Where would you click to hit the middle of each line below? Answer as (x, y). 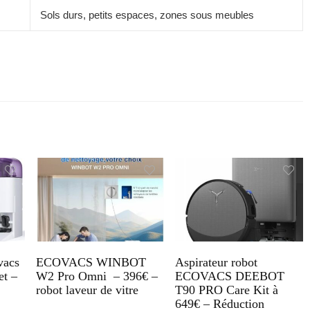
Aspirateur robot (216, 262)
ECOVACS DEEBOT (229, 276)
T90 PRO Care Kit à (226, 290)
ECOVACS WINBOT (91, 262)
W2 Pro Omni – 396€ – (97, 276)
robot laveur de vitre (87, 290)
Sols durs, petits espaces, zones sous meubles (147, 15)
